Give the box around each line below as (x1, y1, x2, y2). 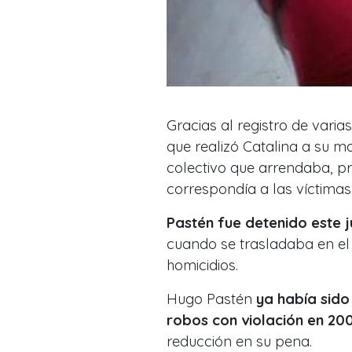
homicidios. (167, 255, 238, 274)
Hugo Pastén (167, 289, 252, 308)
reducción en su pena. (167, 332, 312, 350)
